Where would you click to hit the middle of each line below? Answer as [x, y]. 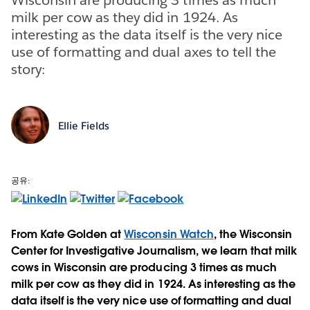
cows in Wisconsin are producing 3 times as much [144, 267]
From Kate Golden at [68, 234]
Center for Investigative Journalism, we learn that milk [154, 250]
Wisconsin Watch [169, 234]
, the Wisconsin [253, 234]
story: [28, 69]
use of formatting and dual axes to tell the [144, 52]
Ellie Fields [83, 126]
